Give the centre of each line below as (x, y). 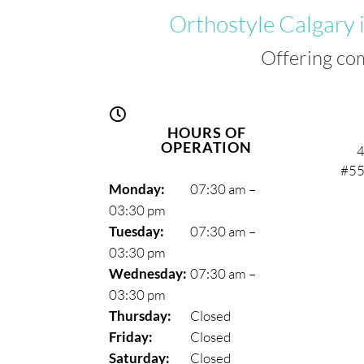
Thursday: (141, 316)
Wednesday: (148, 274)
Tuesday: (137, 232)
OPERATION (207, 147)
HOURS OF (206, 133)
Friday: (131, 337)
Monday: (137, 189)
